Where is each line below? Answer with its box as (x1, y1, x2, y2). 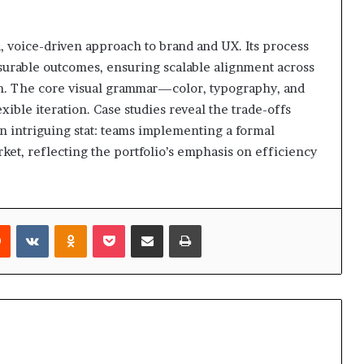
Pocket (124, 218, 159, 231)
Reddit (10, 218, 43, 231)
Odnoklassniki (86, 218, 158, 231)
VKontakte (48, 218, 103, 231)
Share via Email (162, 218, 191, 231)
